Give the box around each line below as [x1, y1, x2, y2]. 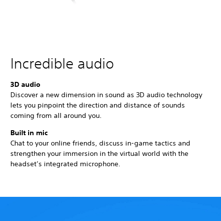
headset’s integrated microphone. [10, 159, 122, 168]
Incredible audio [10, 54, 114, 72]
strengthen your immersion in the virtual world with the [10, 148, 188, 158]
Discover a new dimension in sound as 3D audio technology [10, 90, 202, 99]
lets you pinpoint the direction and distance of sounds [10, 100, 185, 110]
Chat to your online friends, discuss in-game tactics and [10, 138, 190, 147]
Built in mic [10, 128, 48, 137]
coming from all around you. [10, 110, 102, 120]
